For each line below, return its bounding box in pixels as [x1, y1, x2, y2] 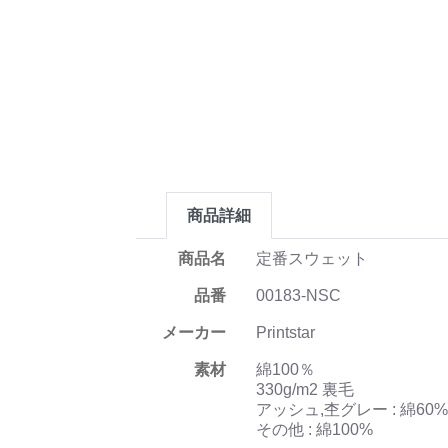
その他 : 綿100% [256, 421, 373, 438]
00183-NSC [256, 287, 341, 304]
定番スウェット [256, 250, 372, 267]
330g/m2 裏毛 [256, 381, 354, 398]
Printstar [256, 324, 319, 341]
